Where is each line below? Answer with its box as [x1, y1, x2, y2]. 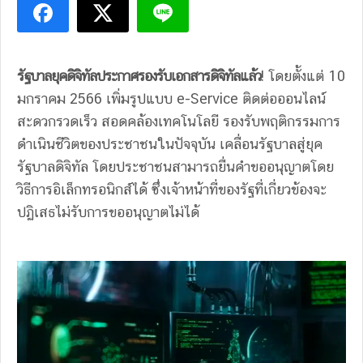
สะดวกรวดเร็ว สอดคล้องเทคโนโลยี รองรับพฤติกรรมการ [17, 113, 340, 130]
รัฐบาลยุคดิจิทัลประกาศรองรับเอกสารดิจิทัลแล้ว [17, 67, 261, 84]
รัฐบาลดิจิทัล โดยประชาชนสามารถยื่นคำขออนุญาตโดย [17, 158, 334, 175]
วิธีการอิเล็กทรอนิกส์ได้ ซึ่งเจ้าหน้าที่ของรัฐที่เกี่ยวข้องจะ [17, 181, 327, 198]
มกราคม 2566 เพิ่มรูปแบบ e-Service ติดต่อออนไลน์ [17, 90, 326, 107]
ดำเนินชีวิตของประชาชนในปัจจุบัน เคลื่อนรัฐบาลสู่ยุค [17, 135, 322, 152]
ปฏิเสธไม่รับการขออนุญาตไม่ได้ [17, 203, 199, 220]
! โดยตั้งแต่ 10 [261, 67, 345, 84]
